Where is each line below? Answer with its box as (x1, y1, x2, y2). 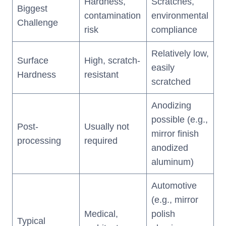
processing (17, 136, 61, 146)
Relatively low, (151, 48, 209, 59)
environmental (151, 11, 208, 21)
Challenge (17, 18, 58, 28)
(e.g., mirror (151, 195, 198, 205)
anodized (151, 143, 188, 153)
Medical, (84, 209, 118, 219)
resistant (84, 70, 119, 80)
